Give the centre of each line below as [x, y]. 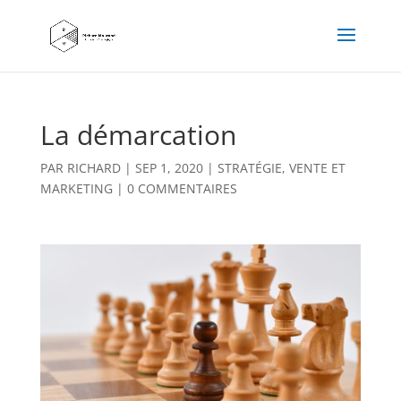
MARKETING [76, 188]
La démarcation [138, 135]
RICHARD [94, 168]
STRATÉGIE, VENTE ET [281, 168]
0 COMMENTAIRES [182, 188]
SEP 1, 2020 [169, 168]
